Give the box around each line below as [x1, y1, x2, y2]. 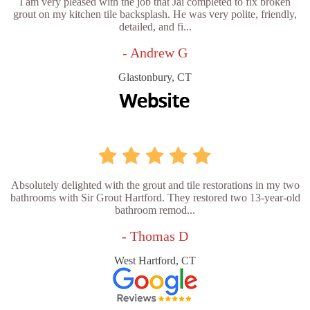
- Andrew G [122, 44, 188, 60]
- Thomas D [122, 228, 188, 244]
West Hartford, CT [114, 254, 196, 266]
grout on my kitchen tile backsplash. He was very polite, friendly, [13, 8, 297, 20]
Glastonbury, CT [118, 71, 192, 83]
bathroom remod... [115, 203, 195, 216]
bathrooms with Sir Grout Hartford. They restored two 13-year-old [10, 191, 300, 203]
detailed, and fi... [118, 20, 192, 33]
